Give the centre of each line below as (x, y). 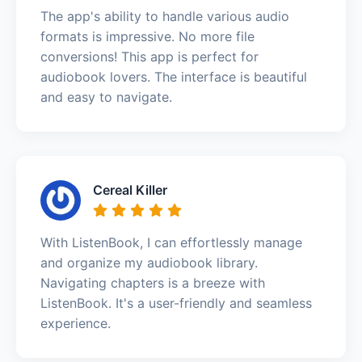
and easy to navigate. (106, 97)
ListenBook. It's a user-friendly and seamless (176, 303)
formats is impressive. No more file (147, 36)
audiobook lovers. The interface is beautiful (174, 76)
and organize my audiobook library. (149, 262)
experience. (76, 323)
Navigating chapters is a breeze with (153, 282)
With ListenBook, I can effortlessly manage (171, 242)
